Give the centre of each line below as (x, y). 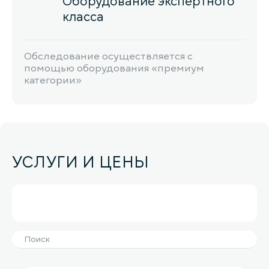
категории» (53, 80)
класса (83, 17)
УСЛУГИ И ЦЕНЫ (81, 162)
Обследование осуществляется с (108, 56)
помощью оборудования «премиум (114, 68)
